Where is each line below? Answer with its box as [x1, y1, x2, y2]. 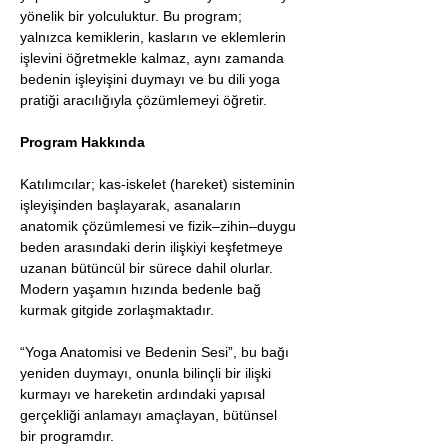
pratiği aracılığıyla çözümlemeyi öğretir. [20, 92, 267, 108]
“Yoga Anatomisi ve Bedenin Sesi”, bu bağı [20, 344, 293, 360]
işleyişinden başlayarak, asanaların [20, 197, 245, 213]
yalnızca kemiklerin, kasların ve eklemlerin [20, 29, 290, 45]
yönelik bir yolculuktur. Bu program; [20, 8, 246, 24]
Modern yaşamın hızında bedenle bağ [20, 281, 265, 297]
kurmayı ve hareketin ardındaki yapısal [20, 386, 269, 402]
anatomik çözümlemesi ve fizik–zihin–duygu [20, 218, 300, 234]
